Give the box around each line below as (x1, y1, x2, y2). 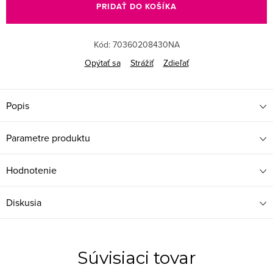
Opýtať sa (84, 56, 121, 69)
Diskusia (6, 195, 41, 209)
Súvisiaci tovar (77, 247, 196, 268)
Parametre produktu (6, 130, 90, 144)
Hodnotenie (6, 163, 57, 177)
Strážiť (130, 56, 154, 69)
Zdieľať (163, 56, 189, 69)
